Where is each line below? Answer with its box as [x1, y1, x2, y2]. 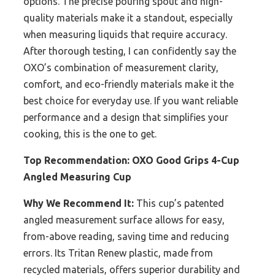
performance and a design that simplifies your [23, 112, 228, 123]
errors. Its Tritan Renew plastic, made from [23, 247, 213, 259]
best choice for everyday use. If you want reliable [23, 95, 238, 107]
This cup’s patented [134, 198, 224, 209]
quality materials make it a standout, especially [23, 12, 233, 24]
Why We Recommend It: [23, 198, 134, 209]
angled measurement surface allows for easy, [23, 214, 225, 226]
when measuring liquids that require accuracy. [23, 29, 227, 41]
